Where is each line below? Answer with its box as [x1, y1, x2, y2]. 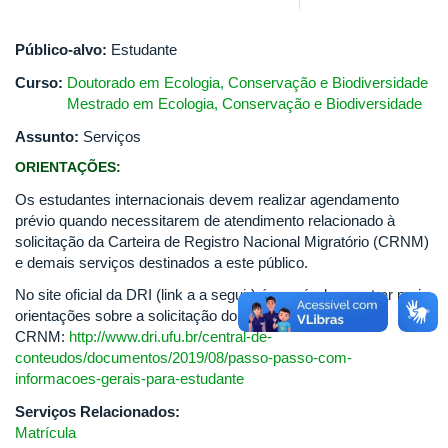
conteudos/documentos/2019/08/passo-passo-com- [15, 348, 352, 366]
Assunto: [15, 128, 83, 145]
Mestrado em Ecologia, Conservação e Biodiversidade [67, 95, 422, 112]
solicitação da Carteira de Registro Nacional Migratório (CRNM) [15, 233, 429, 250]
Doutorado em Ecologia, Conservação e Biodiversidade [67, 74, 428, 91]
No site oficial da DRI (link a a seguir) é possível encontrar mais [15, 285, 429, 303]
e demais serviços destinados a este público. [15, 254, 308, 271]
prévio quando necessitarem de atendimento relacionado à [15, 212, 395, 229]
